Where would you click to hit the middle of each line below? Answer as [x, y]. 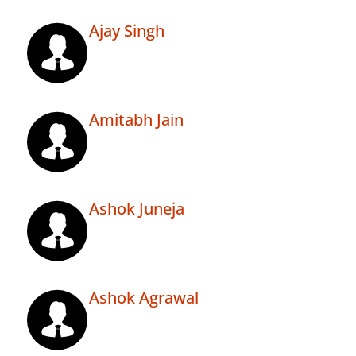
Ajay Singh [127, 31]
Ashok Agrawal [144, 298]
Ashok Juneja [137, 209]
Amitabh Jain [136, 120]
